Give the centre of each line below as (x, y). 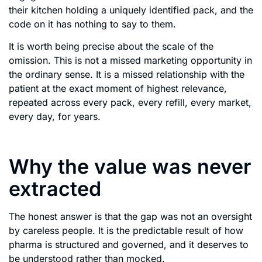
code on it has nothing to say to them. (92, 24)
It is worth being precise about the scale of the (111, 46)
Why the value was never (130, 166)
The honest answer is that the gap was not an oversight (130, 216)
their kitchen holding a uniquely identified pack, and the (131, 10)
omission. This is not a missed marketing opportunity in (130, 61)
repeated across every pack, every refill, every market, (130, 103)
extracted (55, 188)
